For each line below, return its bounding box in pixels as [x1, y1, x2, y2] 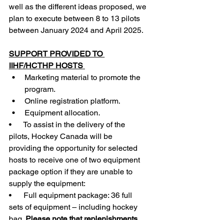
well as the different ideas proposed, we [9, 2, 148, 11]
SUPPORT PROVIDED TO [9, 49, 105, 58]
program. [25, 84, 67, 94]
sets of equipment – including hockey [9, 202, 139, 212]
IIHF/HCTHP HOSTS [9, 61, 85, 70]
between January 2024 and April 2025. [9, 26, 143, 35]
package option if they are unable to [9, 167, 135, 176]
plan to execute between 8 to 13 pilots [9, 14, 142, 23]
